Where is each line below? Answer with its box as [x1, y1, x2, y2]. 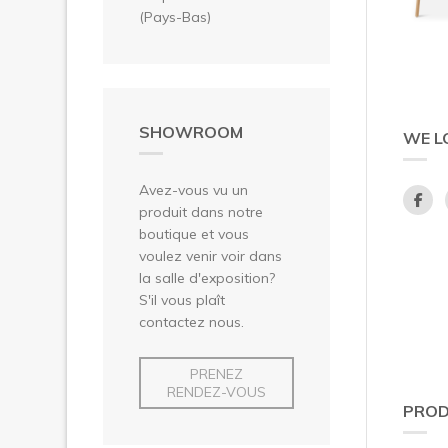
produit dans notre [139, 202, 263, 221]
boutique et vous [139, 224, 249, 243]
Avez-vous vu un [139, 180, 248, 199]
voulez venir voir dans [139, 246, 282, 265]
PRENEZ [190, 364, 243, 383]
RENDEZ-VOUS [167, 382, 266, 401]
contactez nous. [139, 312, 244, 331]
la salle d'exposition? [139, 268, 275, 287]
